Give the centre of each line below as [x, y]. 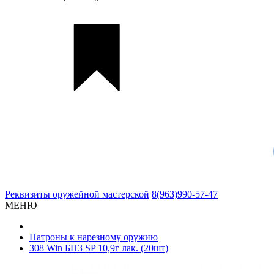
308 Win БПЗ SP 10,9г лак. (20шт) [99, 248]
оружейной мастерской [101, 194]
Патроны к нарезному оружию [94, 237]
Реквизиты [29, 194]
